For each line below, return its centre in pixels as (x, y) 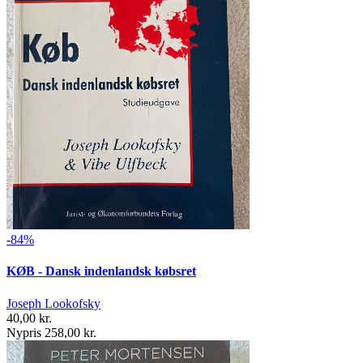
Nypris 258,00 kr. (51, 332)
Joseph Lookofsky (53, 303)
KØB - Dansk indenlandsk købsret (101, 271)
